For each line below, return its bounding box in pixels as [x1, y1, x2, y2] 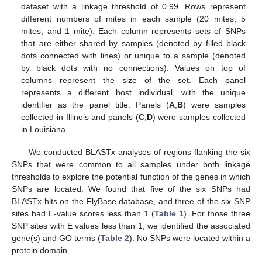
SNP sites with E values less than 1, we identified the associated [12, 220, 250, 230]
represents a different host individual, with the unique [21, 88, 246, 98]
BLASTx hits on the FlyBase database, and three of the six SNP [12, 196, 250, 206]
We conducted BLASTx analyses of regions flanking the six [28, 147, 250, 157]
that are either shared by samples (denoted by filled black [21, 39, 246, 49]
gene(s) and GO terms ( [12, 233, 101, 243]
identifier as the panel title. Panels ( [21, 100, 169, 110]
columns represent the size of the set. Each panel [21, 75, 246, 85]
